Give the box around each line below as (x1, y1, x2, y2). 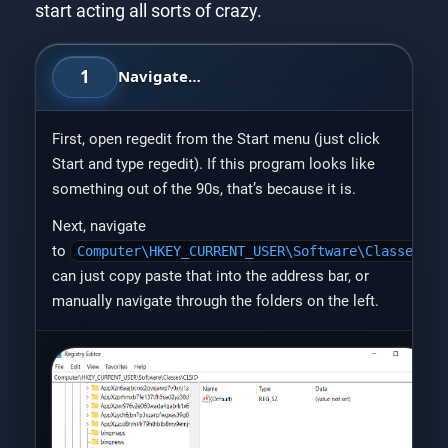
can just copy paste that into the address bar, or (51, 266, 369, 285)
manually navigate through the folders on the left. (51, 291, 379, 310)
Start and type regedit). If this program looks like (51, 154, 375, 173)
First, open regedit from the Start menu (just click (51, 129, 380, 148)
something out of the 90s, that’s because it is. (51, 179, 356, 198)
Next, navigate (51, 216, 146, 235)
